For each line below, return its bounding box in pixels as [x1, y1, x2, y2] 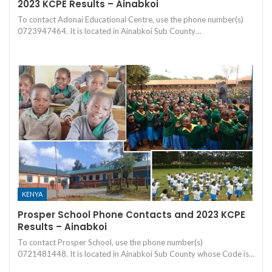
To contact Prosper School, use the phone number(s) [18, 237, 203, 247]
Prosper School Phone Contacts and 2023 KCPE [18, 208, 245, 221]
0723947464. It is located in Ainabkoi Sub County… [18, 25, 201, 36]
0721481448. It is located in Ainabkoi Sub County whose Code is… [18, 248, 254, 259]
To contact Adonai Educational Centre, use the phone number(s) [18, 14, 243, 24]
